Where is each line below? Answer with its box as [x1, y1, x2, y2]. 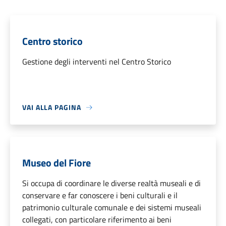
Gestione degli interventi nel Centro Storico [22, 55, 171, 68]
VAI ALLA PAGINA [22, 102, 81, 113]
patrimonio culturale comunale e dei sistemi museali [22, 201, 201, 214]
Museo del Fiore [22, 155, 91, 171]
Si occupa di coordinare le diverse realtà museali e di [22, 177, 201, 190]
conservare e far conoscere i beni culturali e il [22, 189, 178, 202]
